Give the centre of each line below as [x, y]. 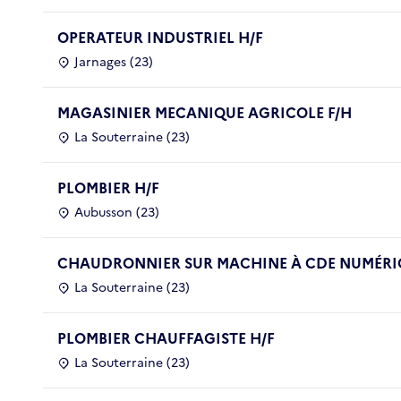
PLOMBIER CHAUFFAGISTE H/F [166, 338]
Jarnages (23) [114, 62]
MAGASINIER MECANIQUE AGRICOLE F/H [205, 112]
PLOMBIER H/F [108, 188]
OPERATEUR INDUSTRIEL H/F [160, 37]
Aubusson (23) [117, 212]
